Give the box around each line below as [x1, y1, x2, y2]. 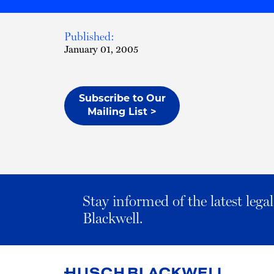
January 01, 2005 [64, 42, 138, 56]
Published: [64, 30, 114, 43]
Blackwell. [83, 209, 143, 227]
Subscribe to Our [78, 94, 166, 104]
